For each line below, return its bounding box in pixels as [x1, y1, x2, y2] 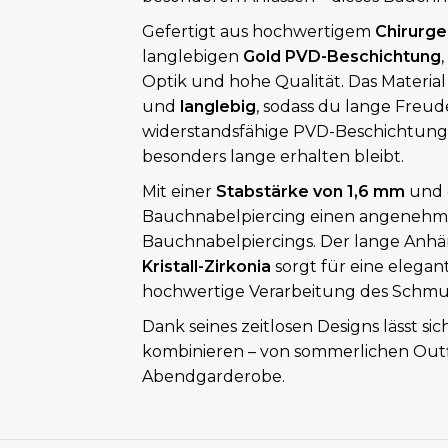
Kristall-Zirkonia [141, 257, 271, 276]
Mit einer [141, 182, 216, 201]
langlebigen [141, 47, 243, 66]
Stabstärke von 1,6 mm [215, 182, 405, 201]
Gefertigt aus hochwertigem [141, 22, 375, 41]
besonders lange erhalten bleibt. [141, 147, 404, 166]
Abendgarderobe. [141, 367, 285, 386]
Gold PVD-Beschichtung [242, 47, 441, 66]
